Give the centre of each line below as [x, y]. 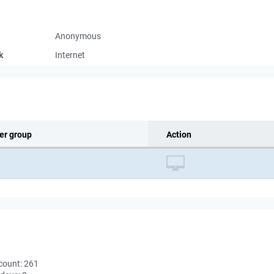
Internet [70, 55]
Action [179, 135]
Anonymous [78, 36]
